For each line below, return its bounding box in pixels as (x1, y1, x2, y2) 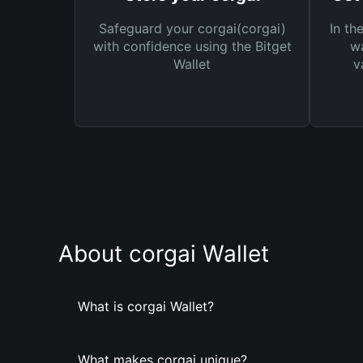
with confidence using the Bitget (92, 38, 292, 54)
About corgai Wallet (58, 240, 269, 267)
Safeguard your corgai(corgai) (98, 20, 286, 36)
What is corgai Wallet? (78, 298, 214, 314)
